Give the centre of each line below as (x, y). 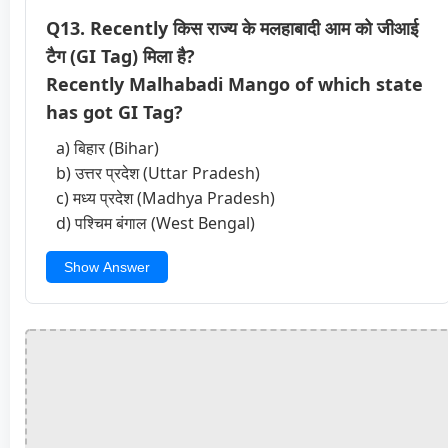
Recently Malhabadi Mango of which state (234, 83)
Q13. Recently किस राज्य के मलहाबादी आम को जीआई (232, 27)
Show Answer (107, 266)
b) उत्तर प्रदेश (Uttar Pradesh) (158, 172)
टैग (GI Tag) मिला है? (120, 55)
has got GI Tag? (114, 111)
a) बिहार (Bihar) (107, 147)
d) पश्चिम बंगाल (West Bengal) (155, 222)
